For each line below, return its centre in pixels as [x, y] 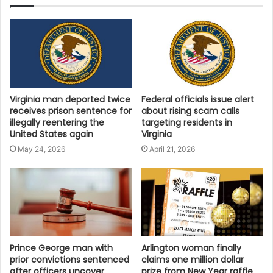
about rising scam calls [190, 111]
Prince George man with [61, 248]
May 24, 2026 [41, 149]
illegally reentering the [57, 122]
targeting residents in [187, 122]
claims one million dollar [193, 259]
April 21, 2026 [172, 149]
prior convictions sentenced [69, 259]
